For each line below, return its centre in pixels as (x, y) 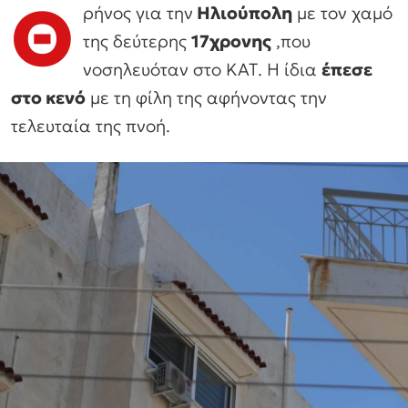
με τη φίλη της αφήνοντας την (206, 97)
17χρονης (231, 41)
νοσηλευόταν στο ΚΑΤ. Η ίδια (202, 69)
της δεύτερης (137, 41)
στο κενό (48, 97)
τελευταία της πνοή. (91, 125)
